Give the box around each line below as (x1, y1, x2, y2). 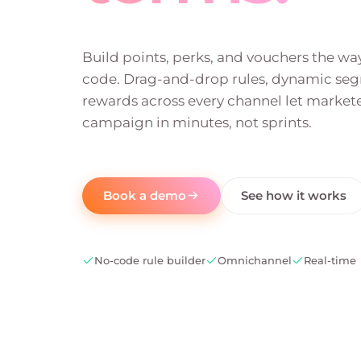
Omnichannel (218, 254, 292, 267)
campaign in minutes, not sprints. (82, 114, 312, 131)
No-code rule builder (94, 254, 205, 267)
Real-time (304, 254, 356, 267)
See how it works (241, 188, 346, 203)
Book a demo (103, 188, 186, 203)
